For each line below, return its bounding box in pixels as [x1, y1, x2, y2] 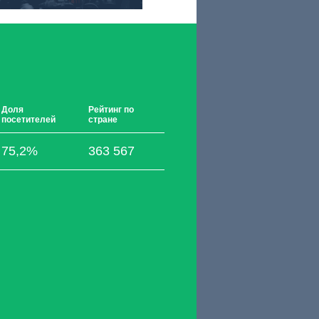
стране [88, 115, 117, 125]
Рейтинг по [88, 105, 134, 115]
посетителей [1, 115, 56, 125]
